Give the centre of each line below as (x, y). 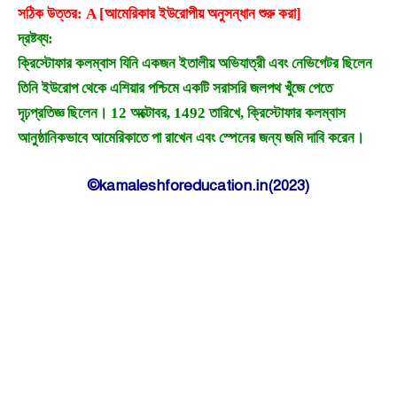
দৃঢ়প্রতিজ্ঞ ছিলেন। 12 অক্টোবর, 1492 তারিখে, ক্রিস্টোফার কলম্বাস (182, 113)
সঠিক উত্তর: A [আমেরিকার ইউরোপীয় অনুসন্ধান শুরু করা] (160, 14)
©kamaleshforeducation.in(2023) (198, 185)
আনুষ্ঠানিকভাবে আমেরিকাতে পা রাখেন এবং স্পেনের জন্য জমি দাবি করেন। (191, 138)
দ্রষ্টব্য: (35, 39)
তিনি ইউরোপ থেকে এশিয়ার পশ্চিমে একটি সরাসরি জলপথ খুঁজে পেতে (175, 89)
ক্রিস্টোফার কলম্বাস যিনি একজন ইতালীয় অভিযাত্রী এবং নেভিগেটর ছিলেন (195, 64)
